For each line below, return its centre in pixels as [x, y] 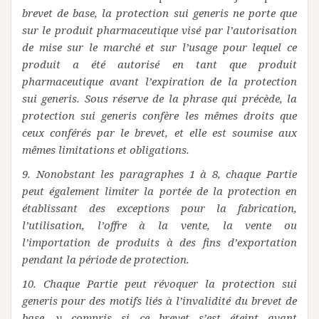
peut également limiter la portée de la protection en [159, 191]
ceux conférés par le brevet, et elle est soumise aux [159, 132]
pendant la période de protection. [106, 259]
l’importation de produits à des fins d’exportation [159, 242]
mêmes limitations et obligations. [106, 150]
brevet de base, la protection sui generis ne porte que [159, 13]
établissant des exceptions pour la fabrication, [159, 208]
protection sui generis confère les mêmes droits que [159, 115]
